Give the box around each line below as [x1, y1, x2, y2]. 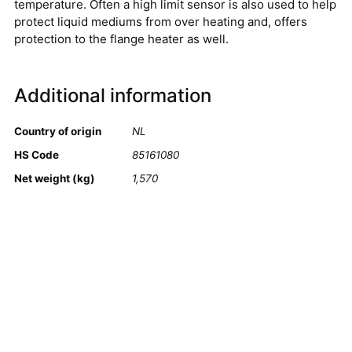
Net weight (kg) [14, 171, 95, 185]
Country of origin [14, 124, 101, 137]
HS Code [14, 148, 59, 161]
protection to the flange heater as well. [14, 31, 229, 47]
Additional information [14, 83, 211, 107]
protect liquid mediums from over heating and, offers [14, 14, 307, 30]
